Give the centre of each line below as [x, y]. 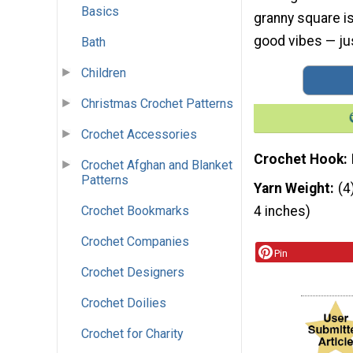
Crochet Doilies [124, 303]
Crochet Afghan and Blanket [157, 165]
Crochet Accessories [139, 135]
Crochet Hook [299, 159]
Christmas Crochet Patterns [157, 104]
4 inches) [282, 212]
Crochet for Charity [132, 334]
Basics [100, 12]
